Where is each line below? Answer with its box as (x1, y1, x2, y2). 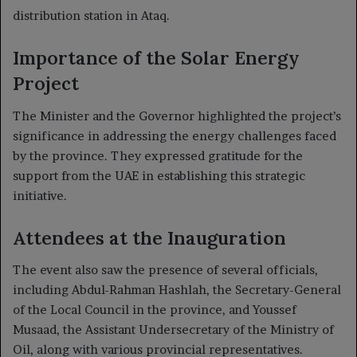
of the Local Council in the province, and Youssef (13, 302, 296, 317)
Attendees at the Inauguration (13, 226, 286, 249)
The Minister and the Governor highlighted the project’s (13, 108, 341, 124)
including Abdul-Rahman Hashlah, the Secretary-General (13, 282, 341, 297)
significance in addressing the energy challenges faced (13, 127, 336, 143)
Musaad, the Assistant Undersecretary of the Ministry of (13, 322, 334, 337)
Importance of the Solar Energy (13, 46, 300, 69)
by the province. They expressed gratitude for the (13, 147, 303, 163)
